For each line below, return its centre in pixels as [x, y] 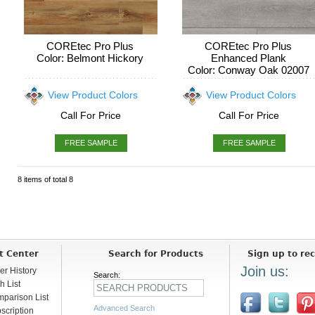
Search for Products [156, 254]
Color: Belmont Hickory [90, 58]
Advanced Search [124, 308]
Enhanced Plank [248, 58]
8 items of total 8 [46, 179]
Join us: [265, 271]
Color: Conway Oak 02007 [248, 70]
